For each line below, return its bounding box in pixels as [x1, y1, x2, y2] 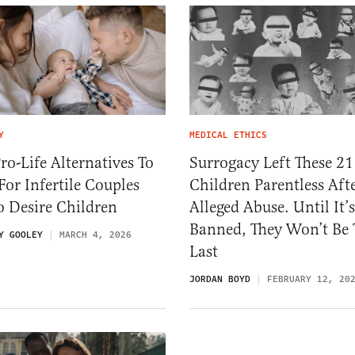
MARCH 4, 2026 [59, 228, 132, 242]
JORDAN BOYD [189, 273, 250, 287]
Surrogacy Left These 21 [189, 153, 353, 174]
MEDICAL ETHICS [189, 128, 267, 143]
